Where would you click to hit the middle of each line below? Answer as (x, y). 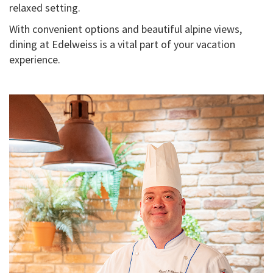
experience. (35, 59)
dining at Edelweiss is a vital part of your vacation (122, 44)
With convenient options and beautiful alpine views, (126, 29)
